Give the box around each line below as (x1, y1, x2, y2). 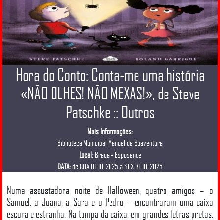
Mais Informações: (87, 126, 133, 136)
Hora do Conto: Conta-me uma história (15, 65, 205, 84)
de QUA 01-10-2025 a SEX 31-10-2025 (71, 161, 163, 171)
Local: (79, 149, 93, 160)
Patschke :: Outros (65, 102, 155, 121)
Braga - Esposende (93, 149, 141, 160)
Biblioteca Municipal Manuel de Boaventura (57, 137, 163, 148)
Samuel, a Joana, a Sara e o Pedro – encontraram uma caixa (7, 195, 213, 208)
